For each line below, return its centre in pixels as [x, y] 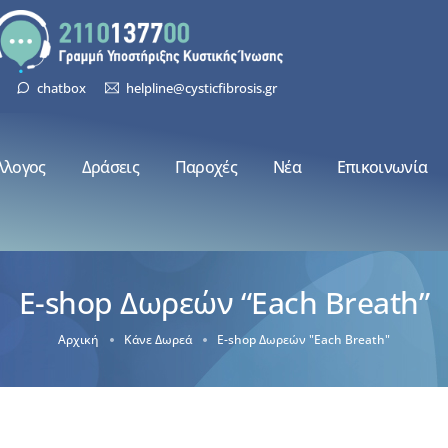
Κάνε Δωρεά [158, 339]
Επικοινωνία [382, 166]
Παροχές [205, 166]
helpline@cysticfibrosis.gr [201, 87]
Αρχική [78, 339]
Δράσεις [110, 166]
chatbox [61, 87]
